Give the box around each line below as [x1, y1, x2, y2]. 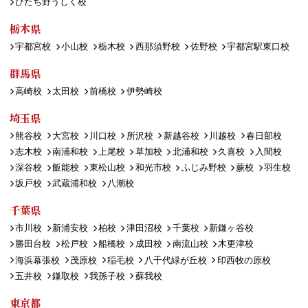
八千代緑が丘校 [144, 254, 207, 265]
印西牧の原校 [217, 254, 271, 265]
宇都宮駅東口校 [227, 41, 290, 52]
